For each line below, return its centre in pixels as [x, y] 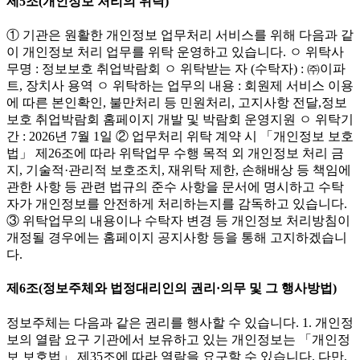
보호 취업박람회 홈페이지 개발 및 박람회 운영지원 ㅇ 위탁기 [180, 120]
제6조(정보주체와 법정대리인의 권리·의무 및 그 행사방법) [172, 288]
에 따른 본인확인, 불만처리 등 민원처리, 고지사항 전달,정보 [177, 103]
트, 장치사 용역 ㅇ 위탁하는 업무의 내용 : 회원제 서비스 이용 [180, 86]
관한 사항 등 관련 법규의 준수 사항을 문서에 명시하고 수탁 [175, 187]
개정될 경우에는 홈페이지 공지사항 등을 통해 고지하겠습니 [177, 238]
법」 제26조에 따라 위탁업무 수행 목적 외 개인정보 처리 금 [175, 153]
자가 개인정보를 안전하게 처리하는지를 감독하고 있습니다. [177, 204]
